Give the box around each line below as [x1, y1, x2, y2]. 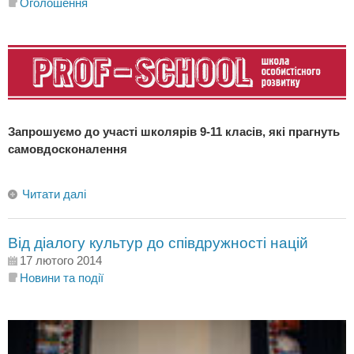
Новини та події [20, 271, 104, 285]
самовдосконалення [8, 142, 127, 156]
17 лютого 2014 [20, 254, 102, 268]
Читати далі [22, 187, 86, 201]
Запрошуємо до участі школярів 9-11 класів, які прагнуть [8, 125, 340, 139]
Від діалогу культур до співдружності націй [8, 235, 308, 252]
